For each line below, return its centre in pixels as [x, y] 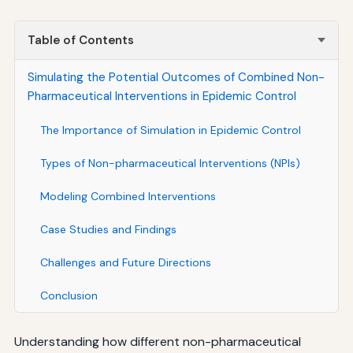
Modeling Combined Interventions [128, 196]
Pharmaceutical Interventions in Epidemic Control [162, 96]
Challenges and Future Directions [125, 262]
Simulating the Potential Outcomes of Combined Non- [176, 77]
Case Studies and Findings [108, 229]
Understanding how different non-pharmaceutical [157, 341]
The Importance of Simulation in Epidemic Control [170, 130]
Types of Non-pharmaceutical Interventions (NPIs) [170, 163]
